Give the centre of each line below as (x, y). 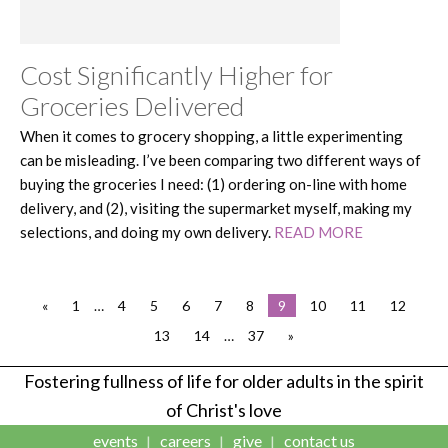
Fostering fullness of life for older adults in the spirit (224, 380)
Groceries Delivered (132, 105)
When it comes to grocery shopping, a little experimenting (211, 135)
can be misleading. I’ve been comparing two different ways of (220, 159)
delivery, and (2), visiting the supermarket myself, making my (216, 207)
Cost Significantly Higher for (176, 74)
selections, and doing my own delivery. (147, 231)
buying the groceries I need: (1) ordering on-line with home (213, 183)
